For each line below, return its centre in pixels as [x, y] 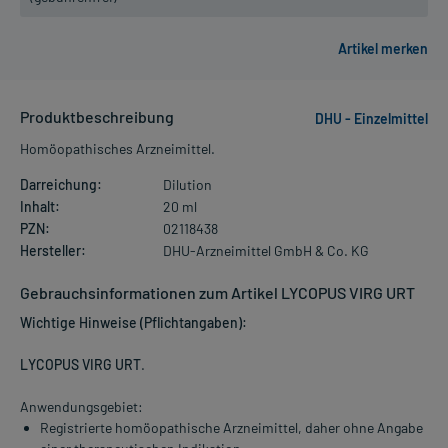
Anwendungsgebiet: [81, 406]
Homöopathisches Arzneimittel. [117, 148]
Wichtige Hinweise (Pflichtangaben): [133, 322]
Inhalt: [40, 206]
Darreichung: [61, 184]
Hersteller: [53, 250]
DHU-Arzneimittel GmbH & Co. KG [265, 250]
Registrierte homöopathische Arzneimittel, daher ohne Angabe [231, 427]
